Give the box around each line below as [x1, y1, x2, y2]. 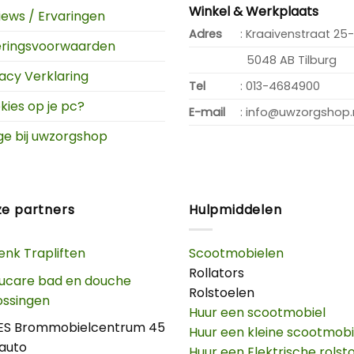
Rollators [189, 263, 244, 282]
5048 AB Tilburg [240, 52, 337, 69]
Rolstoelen [189, 283, 254, 302]
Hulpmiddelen [189, 201, 282, 220]
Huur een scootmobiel [189, 303, 326, 322]
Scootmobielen [189, 243, 284, 262]
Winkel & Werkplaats [189, 2, 318, 21]
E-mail [189, 104, 225, 121]
